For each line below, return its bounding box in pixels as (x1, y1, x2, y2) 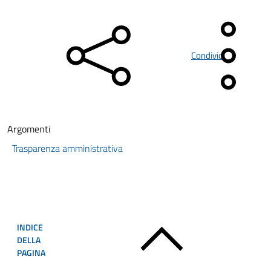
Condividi (191, 48, 225, 62)
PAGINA (17, 246, 45, 259)
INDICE (17, 220, 43, 233)
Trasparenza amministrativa (12, 141, 123, 155)
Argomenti (7, 122, 51, 136)
